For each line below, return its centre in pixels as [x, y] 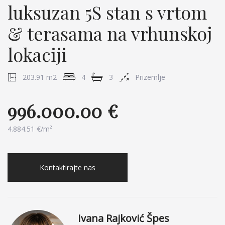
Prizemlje [150, 77]
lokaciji [37, 54]
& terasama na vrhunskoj [110, 33]
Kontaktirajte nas [68, 167]
